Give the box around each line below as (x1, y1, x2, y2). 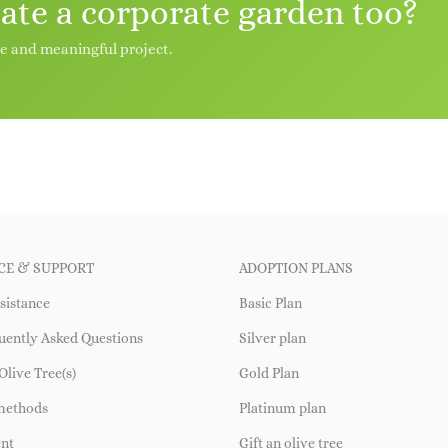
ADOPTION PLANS (239, 259, 353, 276)
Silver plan (239, 329, 306, 346)
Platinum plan (239, 399, 326, 416)
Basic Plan (239, 294, 302, 311)
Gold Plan (239, 364, 299, 381)
